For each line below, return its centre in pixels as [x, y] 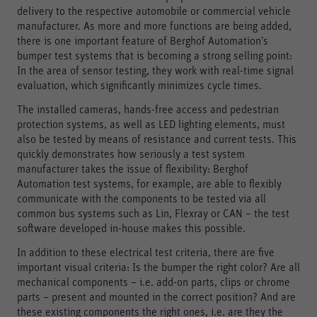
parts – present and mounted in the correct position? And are [156, 297]
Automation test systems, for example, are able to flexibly [149, 184]
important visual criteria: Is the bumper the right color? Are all [158, 267]
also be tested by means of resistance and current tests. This [157, 139]
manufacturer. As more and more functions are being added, [154, 26]
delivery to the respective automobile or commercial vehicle [154, 11]
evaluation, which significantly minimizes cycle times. [139, 85]
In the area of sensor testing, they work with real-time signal [155, 70]
